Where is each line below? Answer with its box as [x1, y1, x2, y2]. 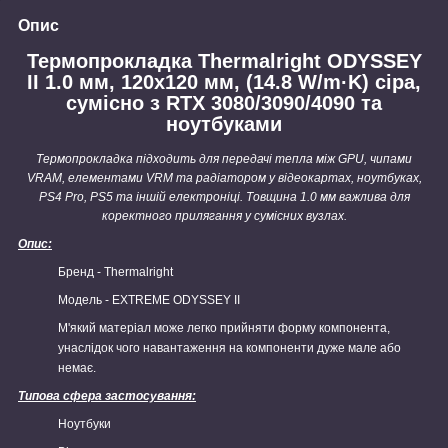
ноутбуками [166, 112, 282, 135]
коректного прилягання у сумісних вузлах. [101, 209, 347, 224]
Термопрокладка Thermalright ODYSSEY [26, 49, 422, 72]
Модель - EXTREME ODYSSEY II [58, 293, 240, 308]
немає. [58, 361, 96, 376]
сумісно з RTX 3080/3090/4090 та [66, 91, 382, 114]
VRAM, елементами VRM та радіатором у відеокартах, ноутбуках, [26, 171, 422, 186]
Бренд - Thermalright [58, 265, 173, 280]
